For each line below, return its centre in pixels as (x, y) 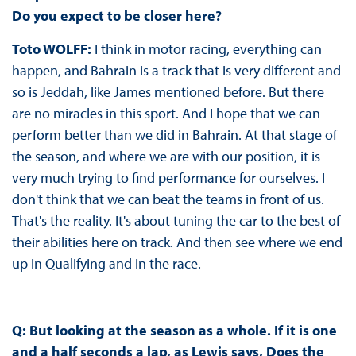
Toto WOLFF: (53, 49)
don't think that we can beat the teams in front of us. (168, 199)
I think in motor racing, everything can (208, 49)
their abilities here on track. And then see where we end (177, 242)
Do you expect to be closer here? (118, 16)
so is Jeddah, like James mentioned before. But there (168, 92)
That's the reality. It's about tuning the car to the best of (176, 221)
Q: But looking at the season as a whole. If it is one (174, 331)
